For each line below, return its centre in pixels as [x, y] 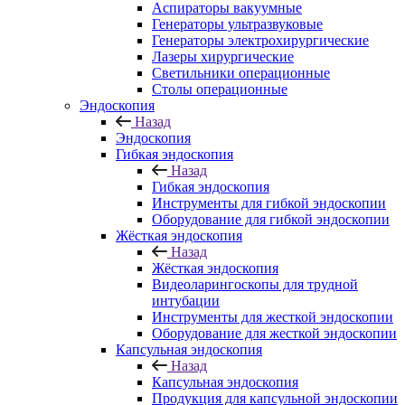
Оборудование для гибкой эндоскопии [271, 219]
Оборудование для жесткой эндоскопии [274, 333]
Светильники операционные [241, 73]
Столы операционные [220, 89]
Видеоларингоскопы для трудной [255, 284]
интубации [186, 301]
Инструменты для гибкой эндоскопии [269, 203]
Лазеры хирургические [223, 57]
